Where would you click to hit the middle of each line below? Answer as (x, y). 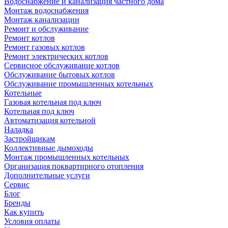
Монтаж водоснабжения (46, 10)
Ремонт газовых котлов (45, 47)
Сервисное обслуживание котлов (62, 65)
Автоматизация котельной (50, 120)
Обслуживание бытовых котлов (60, 75)
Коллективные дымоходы (49, 148)
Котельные (23, 93)
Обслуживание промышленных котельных (79, 84)
